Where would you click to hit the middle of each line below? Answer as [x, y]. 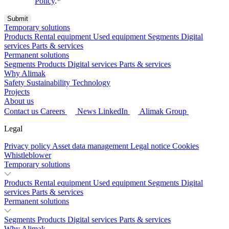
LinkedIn [113, 111]
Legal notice [150, 146]
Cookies [186, 146]
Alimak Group [163, 111]
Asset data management [91, 146]
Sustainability [48, 83]
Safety [14, 83]
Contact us [21, 111]
